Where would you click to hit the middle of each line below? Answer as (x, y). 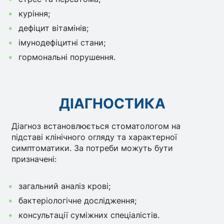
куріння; (34, 13)
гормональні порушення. (67, 57)
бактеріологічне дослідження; (77, 200)
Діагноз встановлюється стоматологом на (96, 126)
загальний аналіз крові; (64, 186)
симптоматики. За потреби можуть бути (92, 148)
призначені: (34, 159)
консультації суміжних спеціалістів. (89, 215)
